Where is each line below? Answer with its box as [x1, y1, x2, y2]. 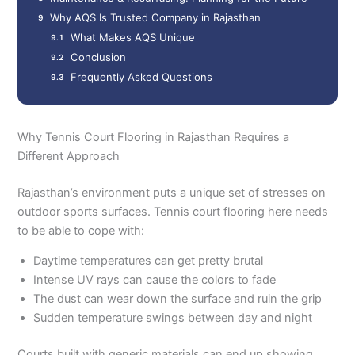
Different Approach [17, 148, 120, 163]
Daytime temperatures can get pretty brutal [33, 254, 264, 269]
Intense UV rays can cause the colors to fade [33, 273, 277, 288]
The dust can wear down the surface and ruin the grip [33, 292, 323, 307]
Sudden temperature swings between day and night [33, 311, 313, 326]
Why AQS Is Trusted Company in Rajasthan [50, 11, 261, 25]
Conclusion [70, 50, 126, 63]
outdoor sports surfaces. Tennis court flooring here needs [17, 204, 329, 219]
